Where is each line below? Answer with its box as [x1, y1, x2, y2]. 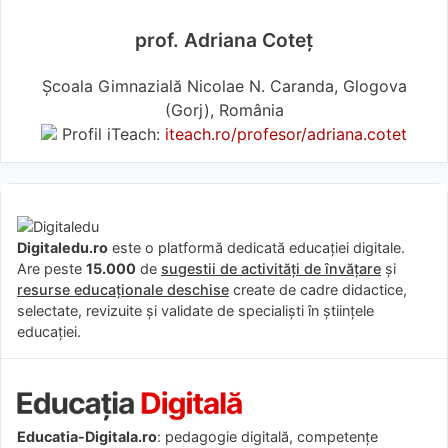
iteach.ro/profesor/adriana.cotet [165, 123, 407, 144]
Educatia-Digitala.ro [17, 428, 157, 446]
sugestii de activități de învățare [161, 259, 381, 277]
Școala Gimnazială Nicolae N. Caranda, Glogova [41, 75, 407, 96]
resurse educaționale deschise [17, 280, 229, 298]
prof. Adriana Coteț [135, 27, 313, 52]
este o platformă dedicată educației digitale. [108, 238, 405, 256]
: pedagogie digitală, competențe [157, 428, 378, 446]
